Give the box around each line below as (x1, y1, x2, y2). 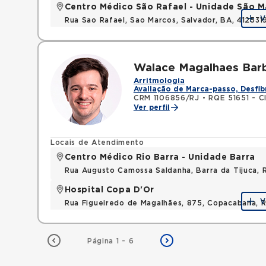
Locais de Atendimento (50, 139, 144, 146)
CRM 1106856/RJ (133, 94, 199, 102)
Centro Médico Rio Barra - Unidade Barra (64, 153, 255, 161)
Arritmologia (133, 77, 185, 84)
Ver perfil (133, 104, 170, 111)
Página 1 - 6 (87, 237, 134, 245)
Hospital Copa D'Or (64, 186, 154, 194)
